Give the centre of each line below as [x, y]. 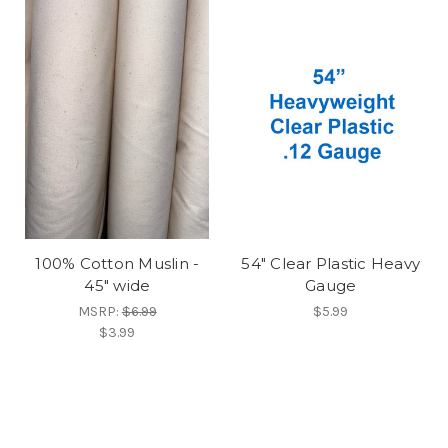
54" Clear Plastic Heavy [331, 263]
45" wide [117, 285]
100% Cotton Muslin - [117, 263]
